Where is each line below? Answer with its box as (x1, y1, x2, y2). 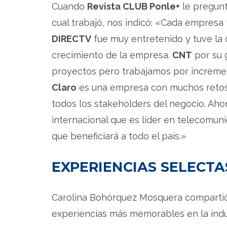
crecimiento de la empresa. (52, 49, 172, 60)
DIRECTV (52, 33, 91, 44)
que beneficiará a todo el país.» (52, 130, 186, 141)
